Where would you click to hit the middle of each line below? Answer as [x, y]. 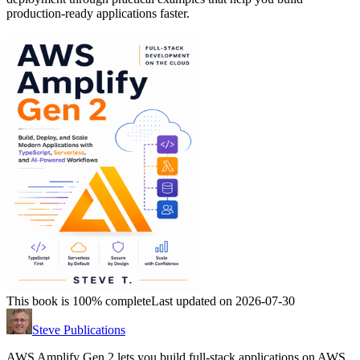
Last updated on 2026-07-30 [223, 301]
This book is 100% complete [79, 301]
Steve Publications [79, 330]
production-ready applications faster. [98, 14]
